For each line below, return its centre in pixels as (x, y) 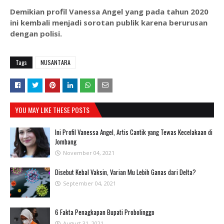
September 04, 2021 (89, 183)
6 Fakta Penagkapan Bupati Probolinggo (105, 212)
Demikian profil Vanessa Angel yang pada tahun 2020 (109, 11)
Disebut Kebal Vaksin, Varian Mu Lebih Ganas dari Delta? (125, 172)
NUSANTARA (55, 62)
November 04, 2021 (89, 153)
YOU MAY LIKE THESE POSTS (52, 110)
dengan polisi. (36, 33)
